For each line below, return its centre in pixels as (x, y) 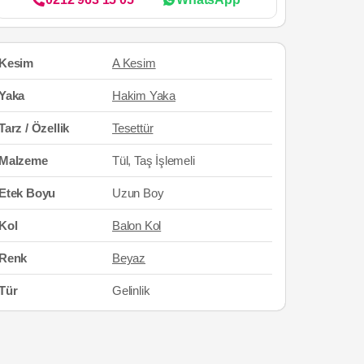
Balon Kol (137, 225)
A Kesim (134, 63)
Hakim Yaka (144, 95)
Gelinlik (131, 290)
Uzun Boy (138, 193)
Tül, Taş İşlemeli (154, 160)
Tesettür (133, 128)
